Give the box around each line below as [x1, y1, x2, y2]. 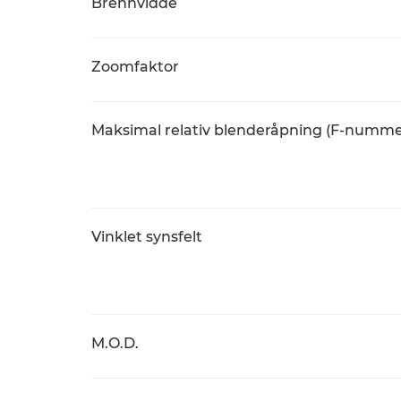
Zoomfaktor [91, 58, 179, 75]
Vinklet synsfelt [91, 228, 202, 245]
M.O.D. [91, 335, 139, 352]
